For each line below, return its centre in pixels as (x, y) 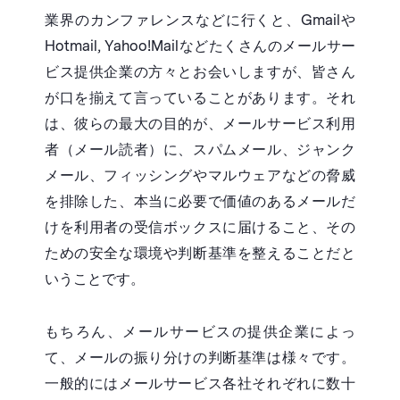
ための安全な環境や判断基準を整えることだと (200, 254)
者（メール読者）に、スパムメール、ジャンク (200, 150)
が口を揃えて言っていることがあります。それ (200, 98)
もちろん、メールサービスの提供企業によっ (200, 332)
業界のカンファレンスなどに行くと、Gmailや (200, 21)
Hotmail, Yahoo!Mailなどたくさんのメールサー (200, 46)
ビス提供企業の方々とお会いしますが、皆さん (200, 72)
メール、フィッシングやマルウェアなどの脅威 (200, 176)
